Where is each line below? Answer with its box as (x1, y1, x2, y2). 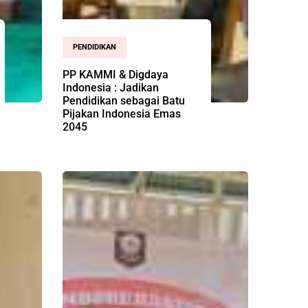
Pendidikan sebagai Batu (63, 93, 185, 107)
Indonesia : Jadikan (63, 80, 159, 94)
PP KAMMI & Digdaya (63, 67, 168, 81)
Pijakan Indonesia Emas (63, 107, 181, 120)
